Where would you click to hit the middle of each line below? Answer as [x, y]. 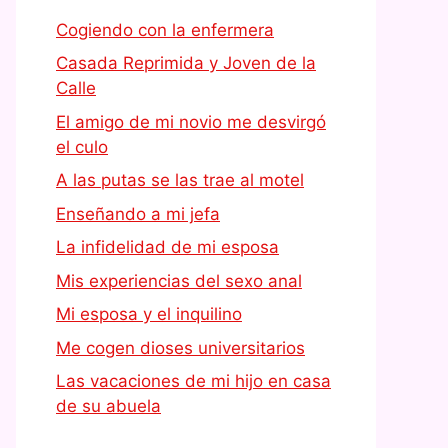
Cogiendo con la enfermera [165, 29]
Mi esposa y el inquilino [149, 314]
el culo [82, 146]
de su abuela [108, 406]
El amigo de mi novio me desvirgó [191, 121]
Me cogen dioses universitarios [180, 347]
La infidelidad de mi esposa [167, 247]
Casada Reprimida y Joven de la [186, 63]
